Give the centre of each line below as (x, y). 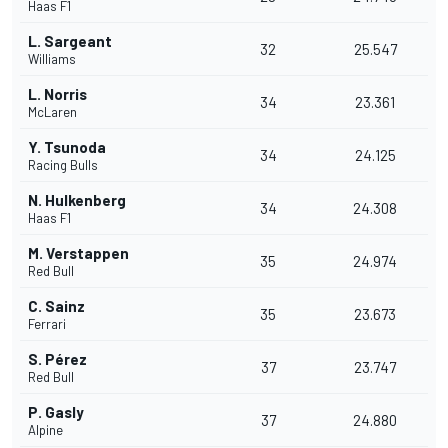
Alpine (45, 430)
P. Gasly (56, 412)
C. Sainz (56, 306)
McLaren (52, 112)
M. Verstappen (78, 253)
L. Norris (57, 94)
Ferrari (47, 324)
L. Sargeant (70, 41)
